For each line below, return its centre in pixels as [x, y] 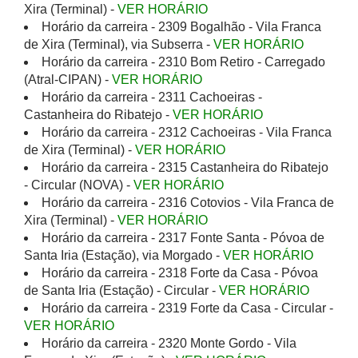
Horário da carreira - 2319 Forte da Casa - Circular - [187, 308]
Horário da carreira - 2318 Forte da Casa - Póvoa [180, 273]
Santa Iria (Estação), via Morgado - [123, 255]
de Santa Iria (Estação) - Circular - [121, 290]
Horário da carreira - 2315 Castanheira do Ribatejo [185, 167]
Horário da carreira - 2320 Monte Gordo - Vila [169, 343]
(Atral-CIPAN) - [68, 80]
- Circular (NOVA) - [79, 185]
